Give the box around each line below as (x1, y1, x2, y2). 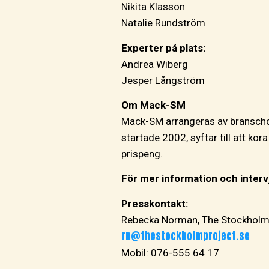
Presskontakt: (121, 197, 190, 210)
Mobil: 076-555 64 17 (121, 246, 222, 259)
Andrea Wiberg (121, 58, 190, 70)
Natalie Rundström (121, 17, 208, 29)
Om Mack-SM (121, 99, 188, 112)
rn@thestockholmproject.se (121, 228, 250, 244)
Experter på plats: (121, 41, 208, 54)
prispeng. (121, 148, 165, 160)
